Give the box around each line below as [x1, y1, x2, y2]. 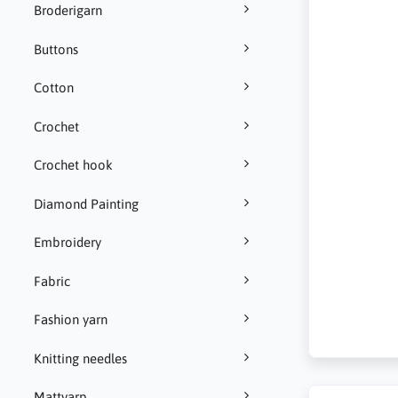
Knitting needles [33, 350, 127, 366]
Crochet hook [33, 157, 113, 173]
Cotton [33, 80, 74, 96]
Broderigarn [33, 3, 102, 19]
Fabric [33, 273, 70, 289]
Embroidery [33, 235, 101, 251]
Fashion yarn [33, 312, 107, 328]
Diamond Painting [33, 195, 139, 211]
